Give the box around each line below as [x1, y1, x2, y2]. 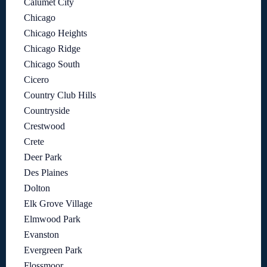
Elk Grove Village [24, 198, 92, 209]
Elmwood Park [24, 214, 80, 225]
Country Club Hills [24, 90, 96, 101]
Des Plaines [24, 167, 68, 178]
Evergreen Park [24, 245, 82, 256]
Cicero [24, 74, 49, 85]
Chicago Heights [24, 28, 87, 39]
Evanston [24, 229, 59, 240]
